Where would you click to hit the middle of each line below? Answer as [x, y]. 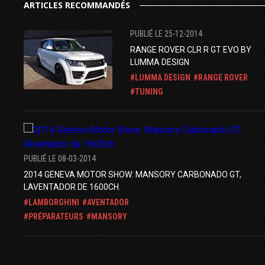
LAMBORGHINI [54, 202]
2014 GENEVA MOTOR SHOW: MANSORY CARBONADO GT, [132, 174]
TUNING [149, 92]
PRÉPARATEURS [56, 216]
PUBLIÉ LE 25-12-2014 [166, 34]
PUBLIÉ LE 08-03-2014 [60, 159]
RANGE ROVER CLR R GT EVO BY [191, 50]
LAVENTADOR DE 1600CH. [72, 187]
